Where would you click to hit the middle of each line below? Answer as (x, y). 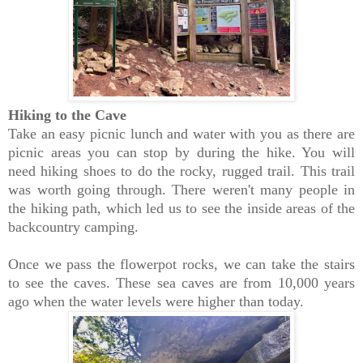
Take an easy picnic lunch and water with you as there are (181, 134)
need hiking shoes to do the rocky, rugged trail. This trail (181, 171)
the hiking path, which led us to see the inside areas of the (181, 209)
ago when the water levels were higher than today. (158, 302)
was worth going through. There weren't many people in (181, 190)
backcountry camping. (75, 227)
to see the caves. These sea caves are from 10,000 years (181, 283)
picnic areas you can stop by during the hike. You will (181, 153)
